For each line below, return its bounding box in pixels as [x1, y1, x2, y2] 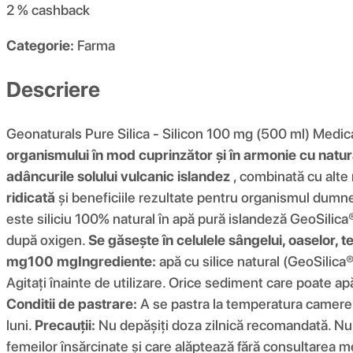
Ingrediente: [78, 252, 156, 269]
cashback [32, 2, 90, 19]
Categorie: [6, 37, 74, 54]
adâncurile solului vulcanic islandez [6, 167, 230, 184]
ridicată [6, 188, 55, 206]
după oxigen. [6, 231, 88, 248]
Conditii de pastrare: [6, 295, 137, 312]
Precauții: [35, 316, 95, 333]
